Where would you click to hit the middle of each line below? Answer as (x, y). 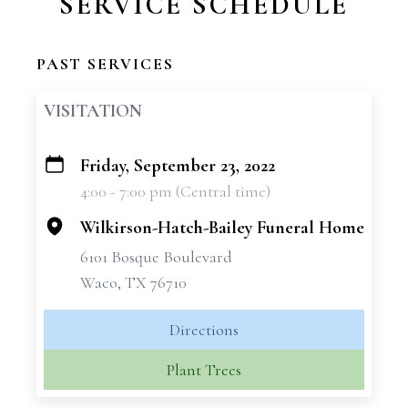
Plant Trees (204, 370)
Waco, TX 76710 (133, 282)
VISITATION (93, 111)
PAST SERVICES (105, 64)
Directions (204, 330)
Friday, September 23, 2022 (178, 166)
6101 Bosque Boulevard (156, 257)
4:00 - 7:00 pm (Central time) (175, 191)
